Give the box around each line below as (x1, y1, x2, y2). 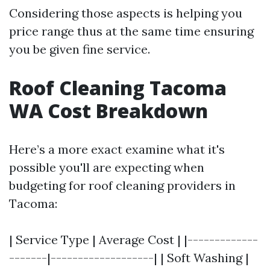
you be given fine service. (9, 41, 150, 57)
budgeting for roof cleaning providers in (9, 177, 236, 193)
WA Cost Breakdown (9, 97, 208, 124)
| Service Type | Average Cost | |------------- (9, 231, 258, 247)
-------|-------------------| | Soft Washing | (9, 250, 249, 265)
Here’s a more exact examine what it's (9, 141, 225, 157)
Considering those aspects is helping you (9, 5, 242, 20)
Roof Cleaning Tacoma (9, 74, 227, 101)
